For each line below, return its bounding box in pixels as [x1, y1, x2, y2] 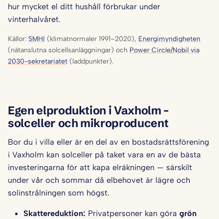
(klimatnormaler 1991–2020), [45, 35, 138, 44]
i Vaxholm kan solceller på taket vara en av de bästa [8, 150, 201, 160]
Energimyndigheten [138, 35, 200, 44]
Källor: [8, 35, 28, 44]
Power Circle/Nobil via [130, 46, 199, 55]
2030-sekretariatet [8, 57, 67, 66]
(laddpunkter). [67, 57, 113, 66]
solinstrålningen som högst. [8, 188, 109, 198]
